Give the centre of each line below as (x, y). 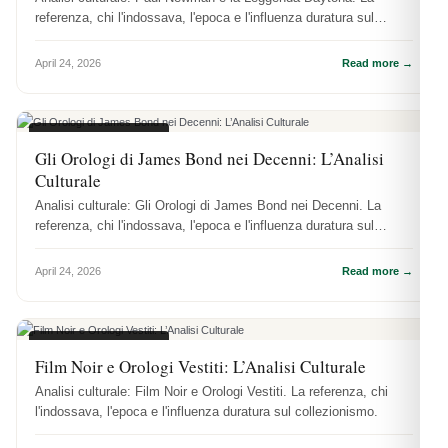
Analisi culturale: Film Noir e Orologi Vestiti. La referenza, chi (211, 391)
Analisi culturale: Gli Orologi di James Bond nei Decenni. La (208, 205)
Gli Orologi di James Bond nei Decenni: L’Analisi (209, 158)
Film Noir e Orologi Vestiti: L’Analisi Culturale (200, 366)
